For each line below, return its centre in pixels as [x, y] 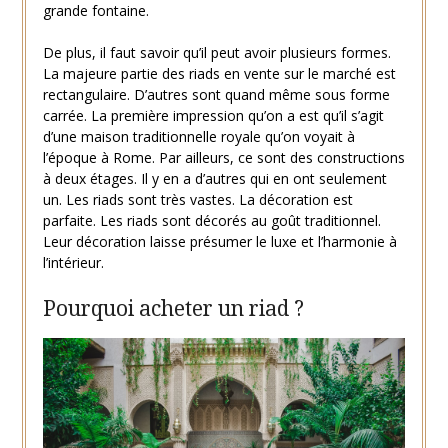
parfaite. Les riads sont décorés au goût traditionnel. [211, 221]
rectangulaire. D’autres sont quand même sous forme [216, 95]
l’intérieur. [73, 263]
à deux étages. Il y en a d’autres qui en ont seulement [214, 179]
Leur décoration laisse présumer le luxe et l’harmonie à [219, 242]
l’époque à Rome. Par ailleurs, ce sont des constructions [223, 158]
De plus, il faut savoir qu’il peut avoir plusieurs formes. [216, 53]
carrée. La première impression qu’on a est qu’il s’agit [213, 116]
